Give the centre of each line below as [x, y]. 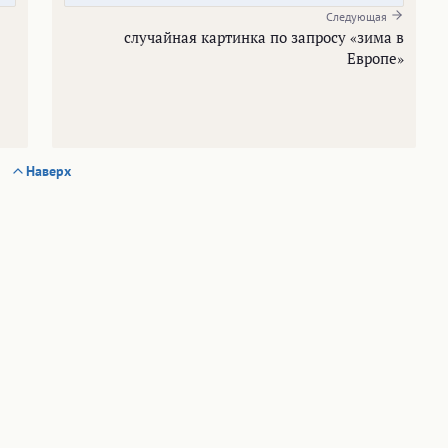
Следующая [358, 16]
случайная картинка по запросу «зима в [264, 36]
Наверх [48, 170]
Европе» [375, 57]
